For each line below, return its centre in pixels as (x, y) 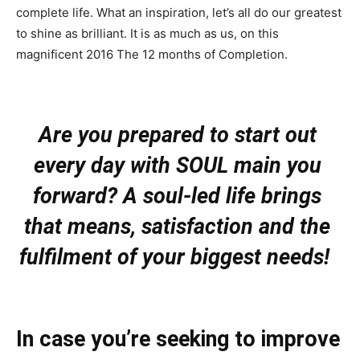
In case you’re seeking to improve (178, 339)
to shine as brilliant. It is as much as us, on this (147, 33)
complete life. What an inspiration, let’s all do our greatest (179, 12)
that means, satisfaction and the (177, 227)
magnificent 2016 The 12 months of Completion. (152, 54)
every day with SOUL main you (177, 166)
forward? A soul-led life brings (177, 196)
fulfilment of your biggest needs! (174, 257)
